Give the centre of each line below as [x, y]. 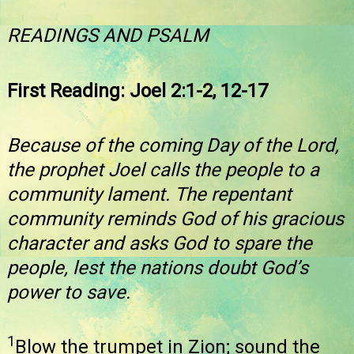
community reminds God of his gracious [175, 218]
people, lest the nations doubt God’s [158, 267]
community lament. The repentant [149, 194]
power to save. [69, 292]
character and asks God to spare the [160, 243]
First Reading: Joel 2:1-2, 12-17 [137, 90]
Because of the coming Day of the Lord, [173, 145]
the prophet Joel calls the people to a [163, 169]
